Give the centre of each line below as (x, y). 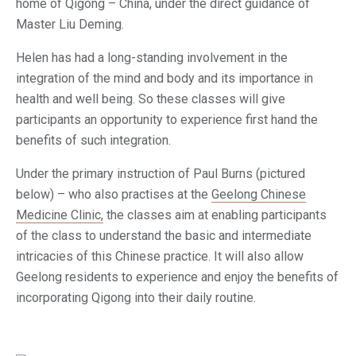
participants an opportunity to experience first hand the (167, 120)
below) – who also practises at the (114, 194)
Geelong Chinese (259, 194)
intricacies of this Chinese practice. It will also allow (160, 256)
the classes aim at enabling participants (215, 215)
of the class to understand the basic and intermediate (164, 236)
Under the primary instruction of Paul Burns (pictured (161, 174)
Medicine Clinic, (60, 215)
